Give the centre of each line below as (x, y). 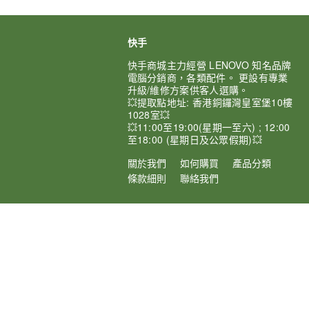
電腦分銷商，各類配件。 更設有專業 (208, 77)
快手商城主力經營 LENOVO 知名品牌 (209, 65)
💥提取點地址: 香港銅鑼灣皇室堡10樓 (210, 102)
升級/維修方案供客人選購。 (188, 90)
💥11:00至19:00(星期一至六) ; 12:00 (209, 127)
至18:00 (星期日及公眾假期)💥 (195, 139)
